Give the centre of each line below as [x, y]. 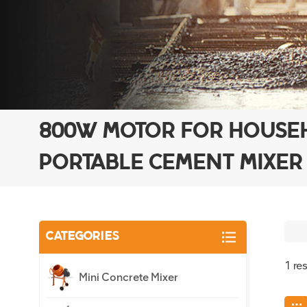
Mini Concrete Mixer [128, 278]
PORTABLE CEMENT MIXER [171, 164]
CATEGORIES [83, 237]
